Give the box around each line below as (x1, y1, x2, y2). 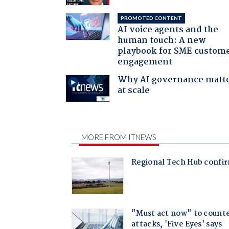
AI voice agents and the (118, 23, 219, 37)
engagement (118, 55, 173, 70)
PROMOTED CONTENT (121, 15, 182, 21)
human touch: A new (118, 34, 207, 48)
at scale (118, 84, 150, 98)
